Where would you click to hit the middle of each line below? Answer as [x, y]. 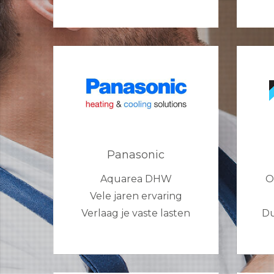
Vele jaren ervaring [136, 196]
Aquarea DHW [136, 179]
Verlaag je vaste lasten [136, 213]
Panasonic [136, 155]
